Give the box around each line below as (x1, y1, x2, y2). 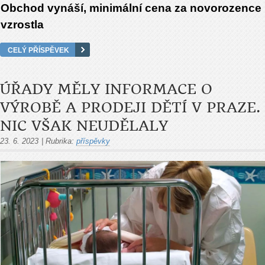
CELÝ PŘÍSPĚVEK (8, 46, 69, 54)
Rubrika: (46, 136, 74, 146)
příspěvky (76, 136, 110, 146)
